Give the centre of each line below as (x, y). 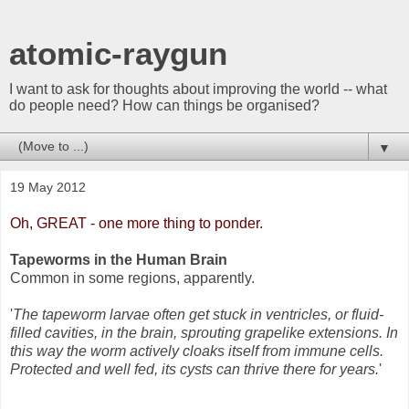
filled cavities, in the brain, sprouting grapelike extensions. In (204, 332)
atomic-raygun (118, 54)
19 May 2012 (48, 187)
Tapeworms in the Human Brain (119, 259)
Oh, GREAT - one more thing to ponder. (136, 223)
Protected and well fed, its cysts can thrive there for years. (194, 369)
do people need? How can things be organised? (164, 105)
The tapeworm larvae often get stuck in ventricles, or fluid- (198, 314)
